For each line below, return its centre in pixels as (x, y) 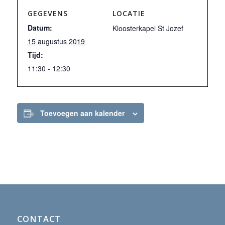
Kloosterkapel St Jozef (148, 28)
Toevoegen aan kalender (82, 113)
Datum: (40, 28)
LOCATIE (129, 13)
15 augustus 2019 (56, 41)
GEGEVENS (47, 13)
